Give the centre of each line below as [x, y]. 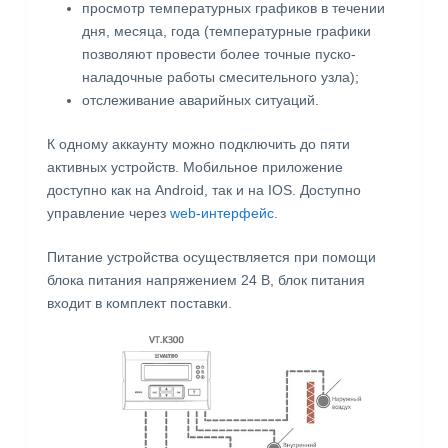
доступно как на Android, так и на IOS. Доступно [203, 190]
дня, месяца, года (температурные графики [226, 31]
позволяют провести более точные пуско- [218, 54]
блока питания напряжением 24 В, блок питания [205, 280]
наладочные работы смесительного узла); [220, 77]
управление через [108, 213]
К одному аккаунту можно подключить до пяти [198, 144]
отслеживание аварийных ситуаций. [200, 100]
